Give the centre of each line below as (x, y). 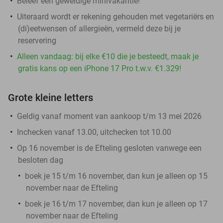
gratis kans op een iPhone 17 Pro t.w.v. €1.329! (100, 68)
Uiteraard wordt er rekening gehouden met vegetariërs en (115, 16)
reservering (37, 40)
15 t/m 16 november (87, 176)
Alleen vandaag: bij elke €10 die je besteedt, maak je (108, 56)
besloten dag (41, 160)
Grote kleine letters (51, 97)
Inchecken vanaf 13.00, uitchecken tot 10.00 (94, 132)
